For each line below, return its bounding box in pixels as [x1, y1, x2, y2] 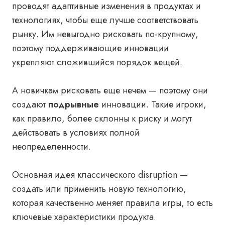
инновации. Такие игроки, [101, 98, 206, 111]
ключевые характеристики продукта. [12, 210, 156, 223]
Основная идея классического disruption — [12, 168, 188, 181]
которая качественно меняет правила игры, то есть [12, 196, 213, 209]
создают [12, 98, 48, 111]
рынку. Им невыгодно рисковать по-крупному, [12, 28, 198, 41]
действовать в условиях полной [12, 126, 140, 139]
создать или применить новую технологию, [12, 182, 186, 195]
